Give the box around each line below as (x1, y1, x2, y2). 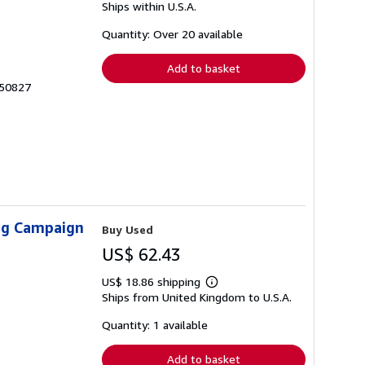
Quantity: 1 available (102, 318, 208, 332)
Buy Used (102, 222, 153, 237)
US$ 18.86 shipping (102, 275, 204, 289)
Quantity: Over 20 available (102, 27, 243, 42)
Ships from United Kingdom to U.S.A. (102, 290, 292, 305)
